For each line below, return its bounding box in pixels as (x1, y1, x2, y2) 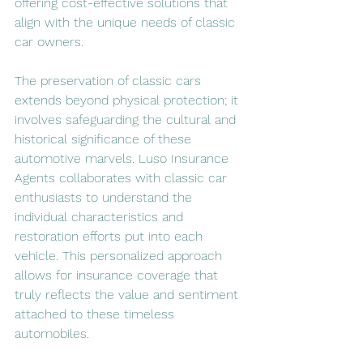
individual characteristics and (15, 208, 187, 224)
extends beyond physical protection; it (15, 92, 242, 108)
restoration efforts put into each (15, 228, 207, 244)
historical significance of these (15, 130, 195, 147)
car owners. (15, 33, 83, 49)
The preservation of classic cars (15, 72, 205, 88)
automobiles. (15, 325, 89, 341)
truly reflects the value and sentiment (15, 286, 242, 302)
